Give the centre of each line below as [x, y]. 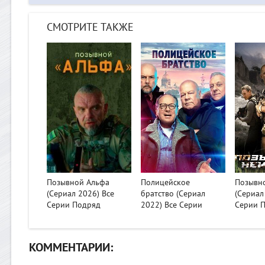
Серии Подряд [74, 205]
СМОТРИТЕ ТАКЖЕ [90, 27]
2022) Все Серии [172, 205]
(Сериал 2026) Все [80, 193]
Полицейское [166, 182]
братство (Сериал [173, 193]
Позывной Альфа [78, 182]
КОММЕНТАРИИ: [71, 248]
